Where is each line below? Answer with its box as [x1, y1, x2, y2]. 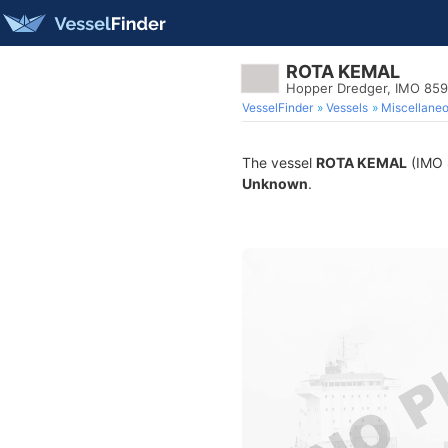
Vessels [326, 100, 368, 115]
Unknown [242, 175, 308, 192]
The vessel [242, 154, 316, 171]
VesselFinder [242, 100, 313, 115]
